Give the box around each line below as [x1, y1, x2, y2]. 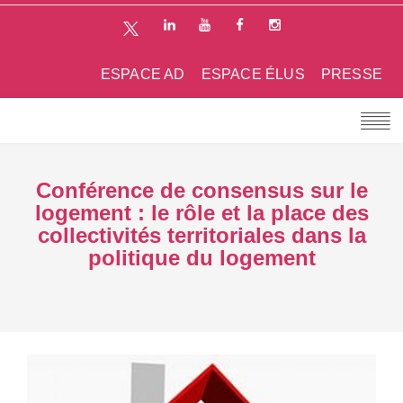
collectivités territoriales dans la [37, 222, 366, 247]
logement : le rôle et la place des [34, 200, 369, 225]
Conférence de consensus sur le [35, 177, 368, 202]
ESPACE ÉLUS [201, 66, 305, 82]
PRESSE [320, 66, 382, 82]
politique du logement [87, 245, 316, 270]
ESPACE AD [100, 66, 185, 82]
